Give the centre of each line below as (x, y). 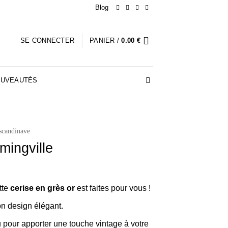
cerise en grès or (42, 188)
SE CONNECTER (48, 40)
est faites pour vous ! (112, 188)
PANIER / (106, 40)
